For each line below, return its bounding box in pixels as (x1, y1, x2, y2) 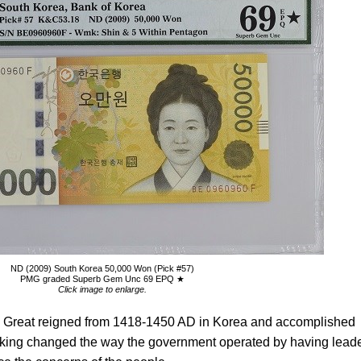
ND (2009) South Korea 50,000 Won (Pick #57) (10, 263, 194, 273)
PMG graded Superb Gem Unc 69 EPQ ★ (19, 274, 185, 284)
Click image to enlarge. (57, 284, 147, 294)
